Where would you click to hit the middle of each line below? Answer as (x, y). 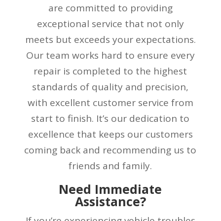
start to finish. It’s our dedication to (110, 118)
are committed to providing (110, 8)
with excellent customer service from (110, 102)
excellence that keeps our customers (110, 134)
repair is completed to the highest (110, 71)
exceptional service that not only (110, 23)
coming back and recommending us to (110, 150)
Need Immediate (110, 189)
